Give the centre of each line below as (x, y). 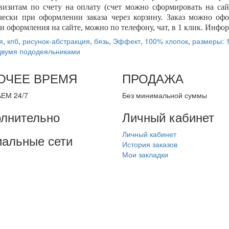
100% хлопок (166, 41)
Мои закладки (145, 154)
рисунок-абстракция (56, 41)
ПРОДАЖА (153, 78)
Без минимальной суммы (165, 95)
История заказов (150, 144)
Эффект (127, 41)
